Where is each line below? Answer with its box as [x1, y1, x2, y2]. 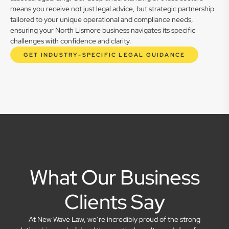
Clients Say [64, 188, 165, 215]
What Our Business [29, 164, 200, 191]
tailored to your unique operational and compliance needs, [10, 15, 193, 24]
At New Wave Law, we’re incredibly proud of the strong [29, 215, 200, 224]
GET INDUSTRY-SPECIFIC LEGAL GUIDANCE [24, 51, 186, 58]
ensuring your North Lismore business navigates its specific [10, 26, 195, 35]
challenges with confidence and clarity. [10, 36, 131, 45]
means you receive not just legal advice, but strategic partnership [10, 4, 214, 13]
